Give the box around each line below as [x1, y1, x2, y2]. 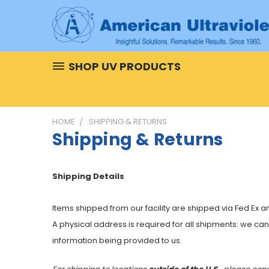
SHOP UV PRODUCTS [68, 59, 181, 74]
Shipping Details [52, 171, 124, 183]
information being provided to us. [52, 235, 182, 247]
